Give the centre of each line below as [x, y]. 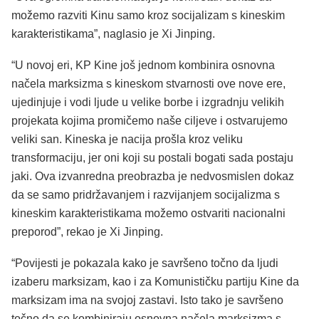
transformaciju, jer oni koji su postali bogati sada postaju [152, 158]
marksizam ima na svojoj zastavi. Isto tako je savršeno [147, 300]
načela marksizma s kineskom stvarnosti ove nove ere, [148, 84]
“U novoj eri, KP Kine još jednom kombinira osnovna [143, 65]
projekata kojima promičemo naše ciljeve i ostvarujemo [150, 121]
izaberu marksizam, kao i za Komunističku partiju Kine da [155, 281]
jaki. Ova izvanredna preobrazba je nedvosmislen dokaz [153, 176]
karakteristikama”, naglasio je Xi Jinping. [113, 34]
